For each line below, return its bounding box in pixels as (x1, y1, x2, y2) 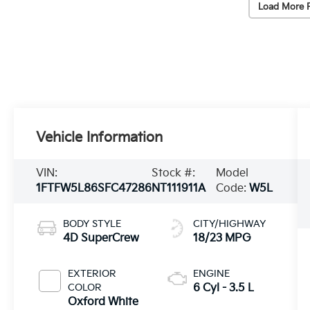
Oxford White (68, 295, 139, 309)
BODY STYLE (63, 217, 122, 230)
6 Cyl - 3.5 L (192, 281, 254, 295)
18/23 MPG (192, 231, 251, 245)
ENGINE (192, 267, 230, 280)
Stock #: (152, 167, 196, 180)
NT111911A (152, 182, 206, 195)
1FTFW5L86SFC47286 (36, 182, 152, 195)
